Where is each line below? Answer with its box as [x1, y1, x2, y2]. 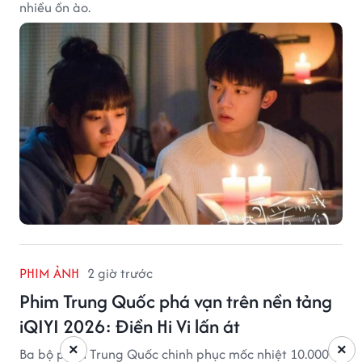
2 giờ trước [87, 263, 153, 283]
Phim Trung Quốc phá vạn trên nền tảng [19, 287, 332, 314]
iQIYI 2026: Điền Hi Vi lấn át [19, 312, 240, 339]
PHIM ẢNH [19, 263, 79, 283]
